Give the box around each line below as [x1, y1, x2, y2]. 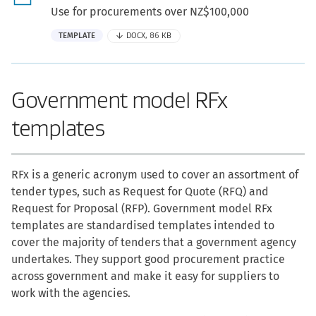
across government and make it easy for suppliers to [11, 269, 279, 283]
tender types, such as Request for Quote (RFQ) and [11, 184, 269, 198]
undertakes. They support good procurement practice [11, 252, 285, 266]
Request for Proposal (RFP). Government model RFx [11, 201, 272, 215]
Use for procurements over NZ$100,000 [51, 4, 249, 18]
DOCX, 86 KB [126, 30, 172, 40]
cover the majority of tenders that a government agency [11, 235, 296, 249]
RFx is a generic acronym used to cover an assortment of [11, 167, 298, 181]
